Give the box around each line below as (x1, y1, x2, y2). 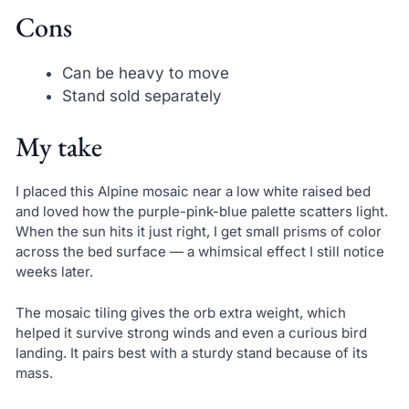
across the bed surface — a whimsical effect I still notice (15, 243, 384, 261)
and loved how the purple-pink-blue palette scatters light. (15, 203, 388, 221)
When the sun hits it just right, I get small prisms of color (15, 223, 382, 241)
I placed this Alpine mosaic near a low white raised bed (15, 183, 371, 201)
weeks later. (15, 263, 93, 281)
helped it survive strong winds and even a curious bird (15, 323, 367, 341)
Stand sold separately (61, 86, 222, 105)
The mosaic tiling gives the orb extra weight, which (15, 303, 346, 321)
